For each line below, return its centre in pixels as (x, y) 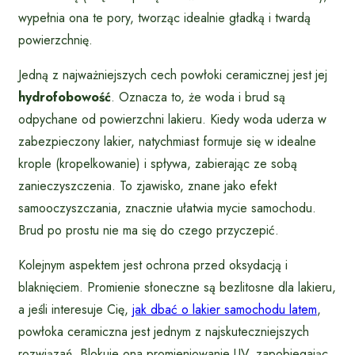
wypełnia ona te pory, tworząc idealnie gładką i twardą (164, 18)
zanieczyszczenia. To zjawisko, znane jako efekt (147, 186)
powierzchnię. (55, 40)
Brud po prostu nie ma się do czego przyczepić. (149, 231)
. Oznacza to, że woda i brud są (198, 97)
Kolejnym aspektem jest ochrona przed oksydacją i (153, 265)
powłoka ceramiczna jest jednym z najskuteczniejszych (164, 332)
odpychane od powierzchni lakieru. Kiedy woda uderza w (172, 120)
